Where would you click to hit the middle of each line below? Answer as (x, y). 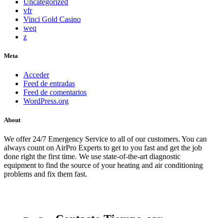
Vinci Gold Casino (52, 19)
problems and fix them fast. (45, 174)
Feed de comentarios (55, 92)
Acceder (36, 75)
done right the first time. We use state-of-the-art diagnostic (92, 157)
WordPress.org (46, 101)
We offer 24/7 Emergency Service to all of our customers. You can (105, 139)
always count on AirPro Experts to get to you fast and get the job (103, 148)
